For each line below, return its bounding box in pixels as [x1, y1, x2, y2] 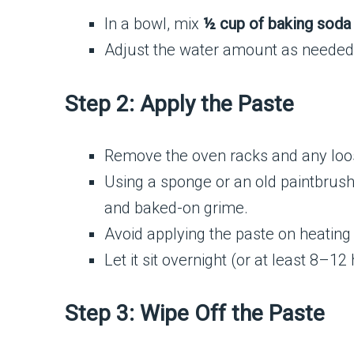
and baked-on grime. [104, 198, 248, 217]
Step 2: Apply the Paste [65, 90, 294, 117]
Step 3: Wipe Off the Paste [65, 300, 325, 327]
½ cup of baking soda [203, 14, 351, 34]
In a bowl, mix [104, 14, 203, 34]
